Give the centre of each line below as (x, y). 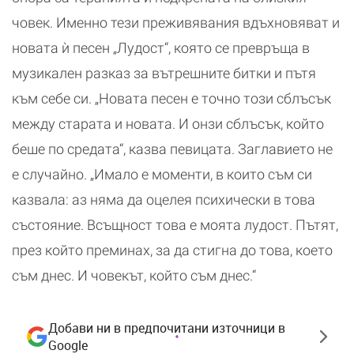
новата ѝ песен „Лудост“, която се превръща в (161, 47)
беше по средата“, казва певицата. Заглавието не (172, 149)
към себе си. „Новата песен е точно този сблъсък (171, 98)
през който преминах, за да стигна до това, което (172, 250)
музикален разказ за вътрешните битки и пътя (164, 73)
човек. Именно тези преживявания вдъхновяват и (176, 22)
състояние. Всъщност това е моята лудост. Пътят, (175, 224)
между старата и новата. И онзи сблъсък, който (168, 123)
